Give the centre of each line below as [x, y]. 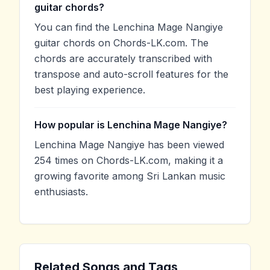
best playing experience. [90, 90]
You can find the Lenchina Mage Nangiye [129, 27]
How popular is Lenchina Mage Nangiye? [131, 125]
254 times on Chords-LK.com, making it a [129, 161]
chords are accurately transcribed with [123, 59]
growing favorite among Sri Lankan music [130, 176]
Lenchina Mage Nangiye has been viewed [129, 145]
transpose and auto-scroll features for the [131, 74]
